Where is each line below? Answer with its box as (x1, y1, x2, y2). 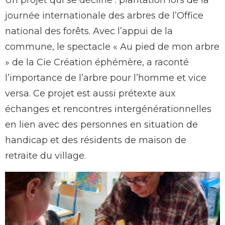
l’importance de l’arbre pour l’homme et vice (5, 72, 206, 84)
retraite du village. (5, 150, 86, 162)
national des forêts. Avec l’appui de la (5, 26, 173, 37)
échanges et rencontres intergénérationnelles (5, 103, 211, 115)
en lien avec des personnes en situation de (5, 119, 198, 131)
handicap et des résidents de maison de (5, 135, 186, 146)
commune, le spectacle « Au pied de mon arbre (5, 41, 219, 53)
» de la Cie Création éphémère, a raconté (5, 57, 189, 68)
